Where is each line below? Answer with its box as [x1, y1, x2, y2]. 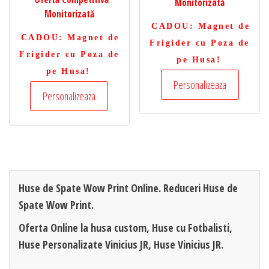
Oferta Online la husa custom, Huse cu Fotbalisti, [19, 220, 232, 235]
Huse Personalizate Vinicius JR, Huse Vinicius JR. [19, 237, 223, 252]
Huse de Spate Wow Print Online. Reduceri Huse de [19, 180, 238, 195]
